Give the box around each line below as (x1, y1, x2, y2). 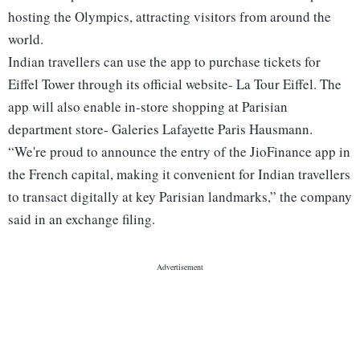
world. (8, 30, 43, 49)
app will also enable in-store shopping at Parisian (8, 97, 288, 117)
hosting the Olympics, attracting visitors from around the (8, 7, 331, 27)
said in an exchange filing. (8, 210, 155, 229)
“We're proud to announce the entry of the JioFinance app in (8, 142, 350, 162)
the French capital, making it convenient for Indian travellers (8, 165, 350, 184)
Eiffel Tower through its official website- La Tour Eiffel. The (8, 75, 342, 94)
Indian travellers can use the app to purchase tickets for (8, 52, 321, 72)
